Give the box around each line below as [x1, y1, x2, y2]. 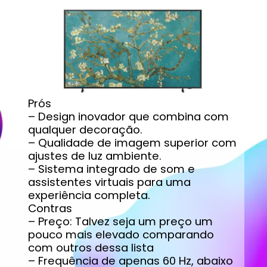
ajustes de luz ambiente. [27, 148, 162, 164]
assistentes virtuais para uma [27, 175, 191, 190]
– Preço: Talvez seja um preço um [27, 214, 213, 229]
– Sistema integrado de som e [27, 162, 195, 177]
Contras [27, 201, 72, 216]
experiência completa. [27, 188, 150, 203]
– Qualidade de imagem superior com [27, 135, 237, 151]
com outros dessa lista [27, 240, 154, 256]
